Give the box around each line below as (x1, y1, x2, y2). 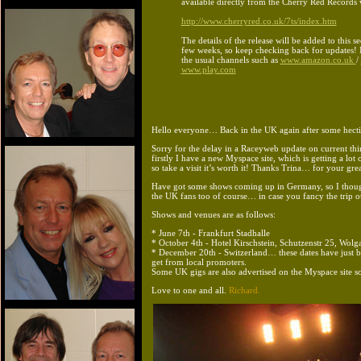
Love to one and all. (151, 284, 226, 295)
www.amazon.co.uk (280, 54, 356, 64)
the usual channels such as (180, 54, 280, 64)
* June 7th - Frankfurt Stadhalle (151, 227, 270, 238)
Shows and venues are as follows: (151, 209, 276, 219)
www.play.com (180, 64, 236, 74)
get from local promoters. (151, 256, 247, 267)
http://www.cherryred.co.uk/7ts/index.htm (180, 15, 337, 26)
